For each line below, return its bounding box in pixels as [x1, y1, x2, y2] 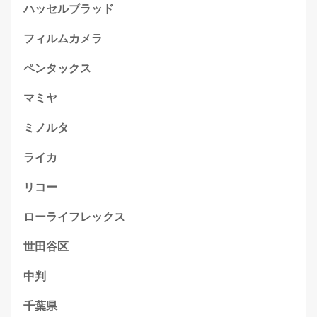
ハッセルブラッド [23, 3, 114, 16]
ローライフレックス [23, 211, 125, 224]
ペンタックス [23, 62, 91, 75]
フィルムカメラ [23, 33, 103, 45]
